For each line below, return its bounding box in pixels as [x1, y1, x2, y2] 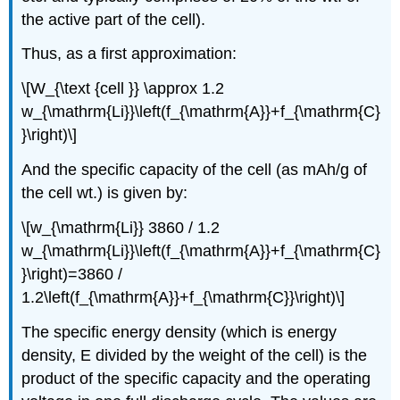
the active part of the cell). [21, 10, 206, 29]
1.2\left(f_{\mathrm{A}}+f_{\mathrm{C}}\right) [21, 287, 337, 306]
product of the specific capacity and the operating [21, 369, 371, 387]
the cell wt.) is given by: [21, 184, 188, 202]
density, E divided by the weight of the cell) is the [21, 346, 368, 364]
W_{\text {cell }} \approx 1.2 [30, 79, 225, 98]
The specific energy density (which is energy [21, 322, 337, 341]
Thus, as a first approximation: [21, 45, 237, 63]
